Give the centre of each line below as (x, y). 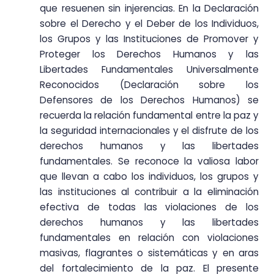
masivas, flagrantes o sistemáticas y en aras (149, 253)
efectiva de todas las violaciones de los (149, 207)
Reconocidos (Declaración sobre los (149, 85)
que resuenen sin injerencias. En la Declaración (149, 9)
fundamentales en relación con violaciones (149, 238)
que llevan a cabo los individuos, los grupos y (149, 177)
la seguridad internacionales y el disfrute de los (149, 131)
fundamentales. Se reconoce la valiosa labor (149, 161)
